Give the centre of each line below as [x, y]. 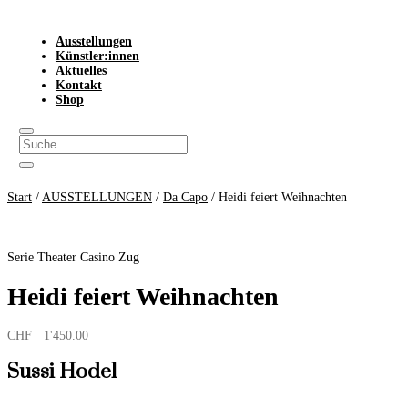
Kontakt [78, 85]
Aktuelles [81, 71]
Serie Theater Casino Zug [73, 258]
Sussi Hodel [62, 372]
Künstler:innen [97, 56]
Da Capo [185, 198]
